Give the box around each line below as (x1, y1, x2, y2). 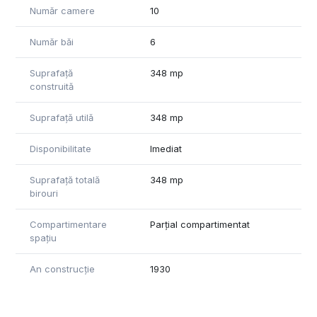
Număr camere (30, 5, 95, 17)
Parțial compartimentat (150, 219, 250, 231)
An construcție (30, 263, 95, 275)
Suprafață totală (30, 174, 100, 186)
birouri (30, 188, 58, 200)
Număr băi (30, 36, 74, 48)
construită (30, 81, 74, 93)
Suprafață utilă (30, 112, 93, 124)
